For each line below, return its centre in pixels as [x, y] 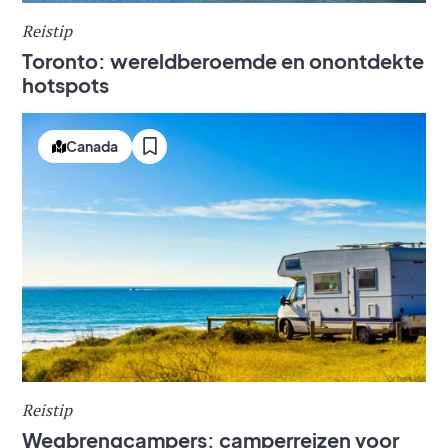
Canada [92, 146]
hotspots [65, 84]
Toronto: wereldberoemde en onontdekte [223, 60]
